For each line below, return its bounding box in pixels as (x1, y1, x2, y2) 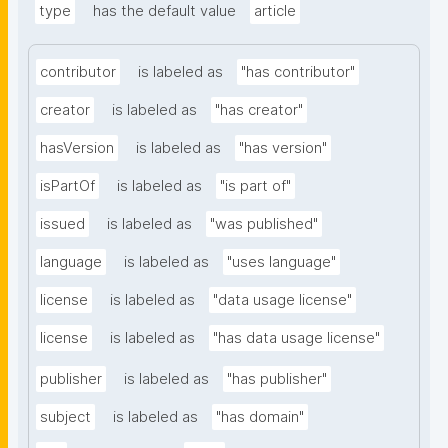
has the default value (93, 2, 236, 21)
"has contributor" (241, 63, 355, 82)
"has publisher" (227, 370, 327, 389)
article (254, 2, 296, 21)
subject (40, 408, 91, 427)
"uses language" (227, 253, 336, 272)
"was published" (210, 215, 318, 234)
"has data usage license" (213, 329, 380, 348)
